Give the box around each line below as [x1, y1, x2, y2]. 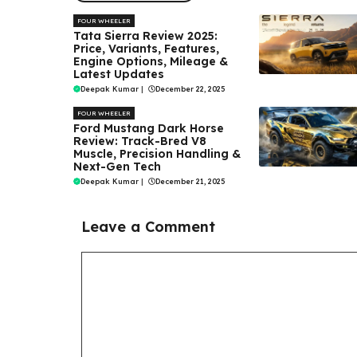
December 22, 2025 [155, 84, 225, 93]
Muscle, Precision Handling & [73, 146, 241, 161]
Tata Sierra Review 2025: [73, 28, 218, 43]
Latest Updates [73, 66, 164, 81]
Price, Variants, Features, [73, 41, 219, 56]
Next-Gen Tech [73, 159, 161, 174]
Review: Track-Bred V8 [73, 133, 206, 148]
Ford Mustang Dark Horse [73, 120, 224, 135]
